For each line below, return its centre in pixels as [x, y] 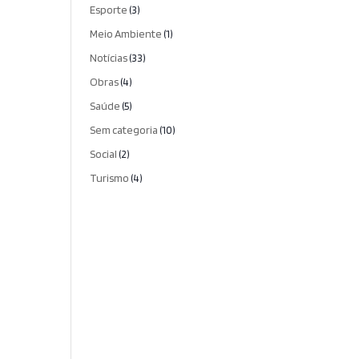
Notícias [109, 58]
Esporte [109, 10]
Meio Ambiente [126, 34]
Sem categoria [124, 130]
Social [104, 154]
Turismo [110, 178]
